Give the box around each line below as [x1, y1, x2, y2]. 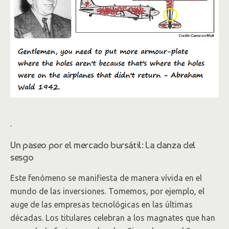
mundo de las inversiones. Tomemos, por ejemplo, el [10, 187, 204, 196]
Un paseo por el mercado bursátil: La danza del [10, 139, 196, 150]
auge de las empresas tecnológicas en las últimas [10, 200, 193, 209]
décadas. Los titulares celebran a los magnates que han [10, 213, 215, 222]
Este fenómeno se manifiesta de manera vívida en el [10, 173, 202, 182]
